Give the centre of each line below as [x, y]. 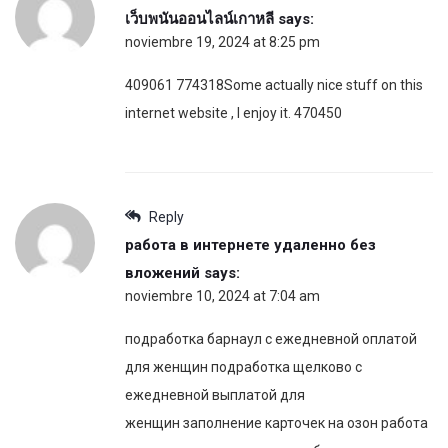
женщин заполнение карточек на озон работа [276, 423]
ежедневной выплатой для [215, 395]
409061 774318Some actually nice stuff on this [274, 85]
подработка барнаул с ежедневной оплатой [271, 339]
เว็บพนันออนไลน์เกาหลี [199, 19]
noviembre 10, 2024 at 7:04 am [222, 296]
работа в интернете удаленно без [250, 245]
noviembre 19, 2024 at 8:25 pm [222, 42]
